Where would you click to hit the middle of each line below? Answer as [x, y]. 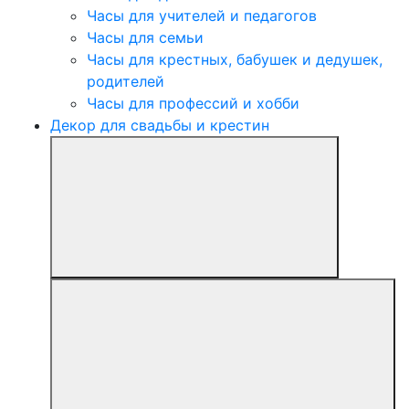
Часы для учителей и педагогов [202, 16]
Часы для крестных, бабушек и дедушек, [235, 60]
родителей [126, 82]
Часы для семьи [145, 38]
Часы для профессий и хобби [193, 104]
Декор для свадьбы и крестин [160, 126]
